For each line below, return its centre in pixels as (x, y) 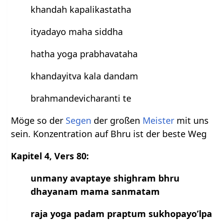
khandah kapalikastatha (81, 10)
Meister (159, 121)
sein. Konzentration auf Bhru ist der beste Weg (109, 134)
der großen (117, 121)
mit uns (192, 121)
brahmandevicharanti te (81, 98)
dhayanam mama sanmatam (95, 192)
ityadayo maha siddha (77, 32)
